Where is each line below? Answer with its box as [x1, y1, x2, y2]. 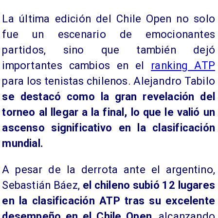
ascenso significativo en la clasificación [2, 122, 215, 134]
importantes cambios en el [2, 59, 151, 72]
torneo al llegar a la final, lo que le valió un [2, 106, 215, 119]
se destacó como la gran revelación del [2, 91, 215, 103]
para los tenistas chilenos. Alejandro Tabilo [2, 75, 215, 88]
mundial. [2, 137, 44, 150]
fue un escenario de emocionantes [2, 28, 215, 41]
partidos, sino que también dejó [2, 44, 215, 56]
